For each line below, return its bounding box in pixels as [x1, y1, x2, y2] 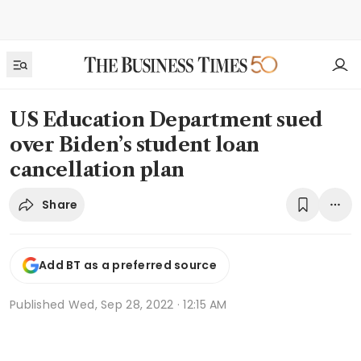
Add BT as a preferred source [39, 257, 217, 274]
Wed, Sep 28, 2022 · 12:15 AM [68, 296, 227, 313]
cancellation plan [10, 158, 185, 181]
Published [10, 296, 68, 313]
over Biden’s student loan [10, 133, 260, 156]
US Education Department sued [10, 108, 323, 131]
